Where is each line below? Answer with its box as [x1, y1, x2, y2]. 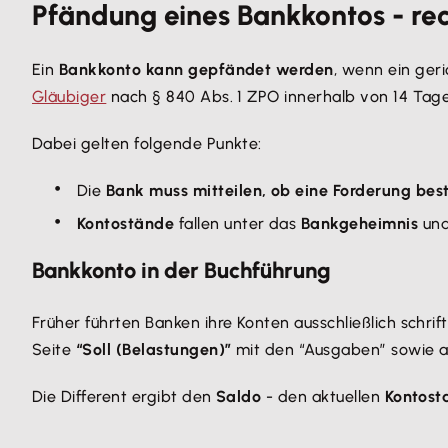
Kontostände [77, 214, 175, 233]
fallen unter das [174, 214, 301, 233]
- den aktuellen [261, 387, 385, 406]
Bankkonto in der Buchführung [32, 257, 331, 284]
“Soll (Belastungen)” [75, 340, 232, 359]
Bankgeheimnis [300, 214, 419, 233]
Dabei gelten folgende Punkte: [32, 134, 262, 153]
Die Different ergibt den [32, 387, 216, 406]
